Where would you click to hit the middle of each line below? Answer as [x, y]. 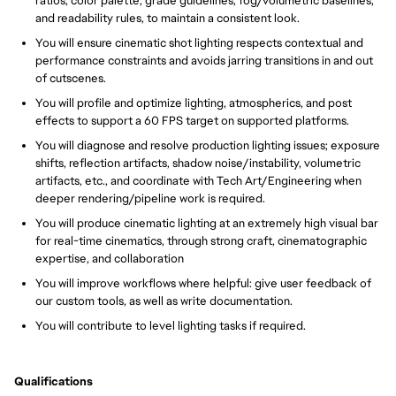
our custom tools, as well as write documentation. [164, 301]
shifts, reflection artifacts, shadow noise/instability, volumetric [198, 163]
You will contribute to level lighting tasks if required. [171, 326]
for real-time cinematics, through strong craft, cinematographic [201, 241]
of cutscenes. [71, 78]
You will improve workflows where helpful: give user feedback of [203, 283]
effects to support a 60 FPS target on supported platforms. [192, 121]
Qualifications [53, 381]
